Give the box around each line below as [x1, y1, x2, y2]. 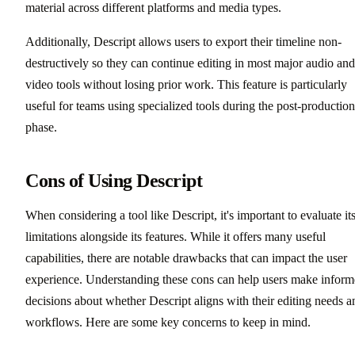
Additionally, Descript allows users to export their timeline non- [25, 34, 342, 48]
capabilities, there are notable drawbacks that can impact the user [25, 250, 347, 265]
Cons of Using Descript [25, 170, 203, 191]
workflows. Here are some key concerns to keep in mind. [25, 315, 311, 329]
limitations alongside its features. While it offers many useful [25, 229, 326, 243]
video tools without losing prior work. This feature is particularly [25, 77, 347, 91]
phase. [25, 120, 57, 134]
